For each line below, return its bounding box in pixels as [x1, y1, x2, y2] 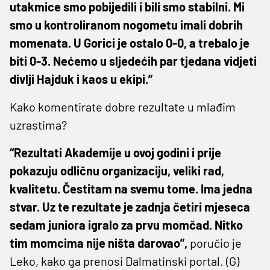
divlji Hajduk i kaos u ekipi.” [10, 71, 152, 86]
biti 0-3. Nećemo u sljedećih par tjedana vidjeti [10, 53, 257, 68]
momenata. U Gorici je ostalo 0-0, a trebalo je [10, 35, 250, 50]
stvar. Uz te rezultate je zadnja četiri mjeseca [10, 199, 250, 214]
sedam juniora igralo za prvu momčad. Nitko [10, 217, 243, 232]
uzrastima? [10, 117, 67, 132]
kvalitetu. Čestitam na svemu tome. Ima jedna [10, 181, 253, 196]
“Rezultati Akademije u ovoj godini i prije [10, 145, 221, 160]
